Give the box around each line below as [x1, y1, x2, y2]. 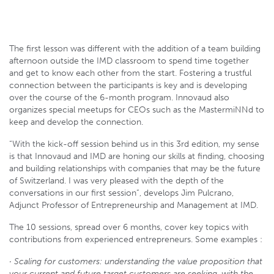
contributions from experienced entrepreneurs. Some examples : [9, 234, 262, 245]
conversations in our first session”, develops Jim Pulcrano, [9, 187, 234, 198]
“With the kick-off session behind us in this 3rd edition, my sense [9, 138, 259, 149]
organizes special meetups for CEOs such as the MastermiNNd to [9, 104, 264, 115]
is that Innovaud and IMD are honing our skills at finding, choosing [9, 150, 264, 161]
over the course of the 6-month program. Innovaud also [9, 92, 229, 103]
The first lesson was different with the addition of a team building [9, 43, 261, 54]
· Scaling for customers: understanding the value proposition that [9, 256, 262, 267]
